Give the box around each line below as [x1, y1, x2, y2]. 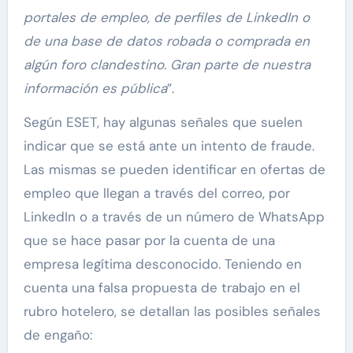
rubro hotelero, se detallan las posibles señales [23, 303, 321, 321]
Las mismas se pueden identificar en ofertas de [23, 161, 325, 179]
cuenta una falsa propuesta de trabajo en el [23, 279, 300, 297]
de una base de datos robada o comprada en [23, 32, 310, 50]
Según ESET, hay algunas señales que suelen [23, 113, 303, 132]
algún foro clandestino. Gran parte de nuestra [23, 56, 310, 74]
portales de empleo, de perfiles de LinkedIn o [23, 9, 310, 27]
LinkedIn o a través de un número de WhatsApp [23, 208, 325, 226]
